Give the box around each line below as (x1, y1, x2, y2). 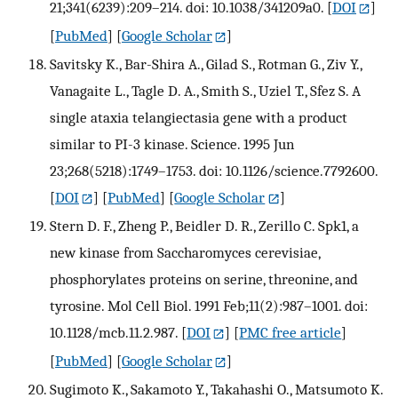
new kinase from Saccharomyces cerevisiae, (50, 243, 320, 261)
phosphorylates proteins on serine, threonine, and (50, 269, 358, 288)
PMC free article (239, 322, 342, 341)
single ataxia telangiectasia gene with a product (50, 107, 347, 126)
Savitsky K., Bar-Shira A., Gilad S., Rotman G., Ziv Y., (50, 54, 362, 73)
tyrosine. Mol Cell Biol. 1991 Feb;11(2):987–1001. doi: (50, 296, 368, 314)
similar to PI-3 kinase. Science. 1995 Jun (50, 134, 294, 153)
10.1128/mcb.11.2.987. (50, 322, 178, 341)
